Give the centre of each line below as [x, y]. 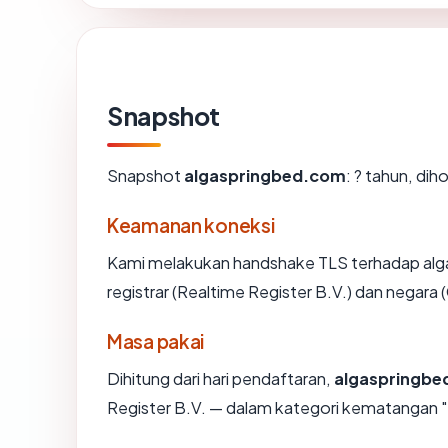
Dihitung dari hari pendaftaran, [220, 378]
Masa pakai [156, 340]
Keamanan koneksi [191, 224]
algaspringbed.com [265, 175]
